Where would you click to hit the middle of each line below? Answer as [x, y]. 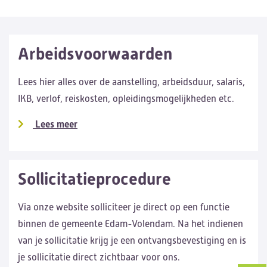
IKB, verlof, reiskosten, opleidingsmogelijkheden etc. [126, 99]
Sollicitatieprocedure [94, 179]
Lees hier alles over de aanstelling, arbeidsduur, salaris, [131, 82]
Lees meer [55, 124]
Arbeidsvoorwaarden [95, 54]
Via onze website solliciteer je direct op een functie [124, 207]
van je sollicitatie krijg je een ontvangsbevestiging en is [132, 240]
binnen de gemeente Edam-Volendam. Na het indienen [131, 224]
